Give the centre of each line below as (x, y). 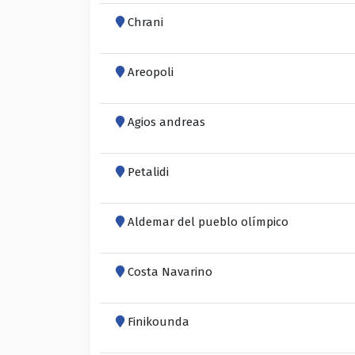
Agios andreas (166, 122)
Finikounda (158, 321)
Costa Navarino (170, 271)
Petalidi (148, 172)
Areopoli (151, 72)
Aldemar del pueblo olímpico (208, 221)
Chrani (145, 22)
